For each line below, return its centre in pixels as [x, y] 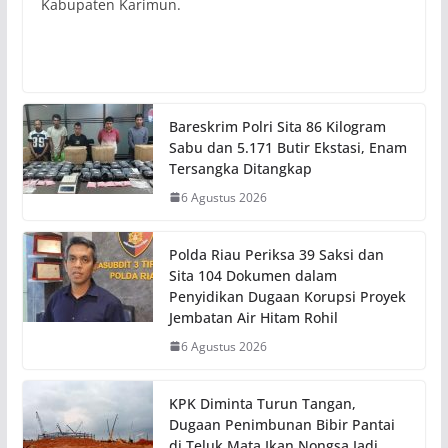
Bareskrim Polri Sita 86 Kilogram [277, 126]
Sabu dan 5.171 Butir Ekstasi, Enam [287, 147]
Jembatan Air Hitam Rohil [253, 317]
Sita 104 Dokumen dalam [252, 275]
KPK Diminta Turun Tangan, [262, 403]
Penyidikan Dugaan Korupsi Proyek [287, 296]
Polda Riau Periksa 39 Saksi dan [276, 254]
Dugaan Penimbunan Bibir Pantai [281, 424]
